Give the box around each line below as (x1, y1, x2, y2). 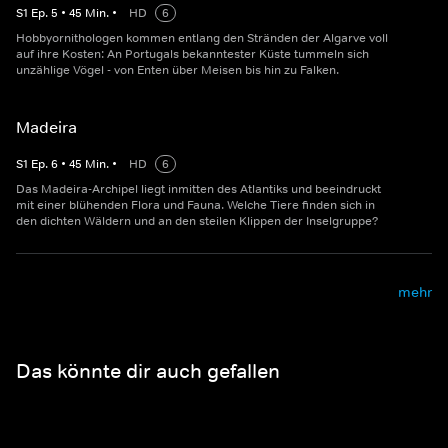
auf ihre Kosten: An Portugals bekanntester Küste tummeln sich (16, 46, 369, 63)
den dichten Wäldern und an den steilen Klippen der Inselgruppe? (16, 213, 379, 230)
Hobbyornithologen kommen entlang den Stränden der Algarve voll (16, 30, 388, 47)
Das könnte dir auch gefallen (16, 358, 280, 383)
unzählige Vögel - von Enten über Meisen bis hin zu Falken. (16, 62, 339, 79)
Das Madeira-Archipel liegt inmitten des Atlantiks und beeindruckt (16, 181, 381, 198)
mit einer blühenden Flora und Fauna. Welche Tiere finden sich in (16, 197, 375, 214)
